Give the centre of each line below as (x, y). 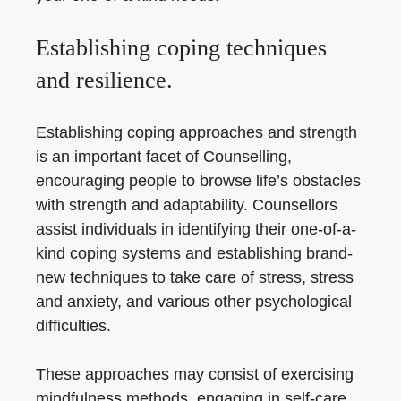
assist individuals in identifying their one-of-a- (196, 229)
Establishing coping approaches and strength (196, 132)
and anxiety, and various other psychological (194, 302)
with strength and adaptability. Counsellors (187, 205)
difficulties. (73, 326)
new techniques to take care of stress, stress (195, 277)
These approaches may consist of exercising (195, 374)
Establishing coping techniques (181, 48)
